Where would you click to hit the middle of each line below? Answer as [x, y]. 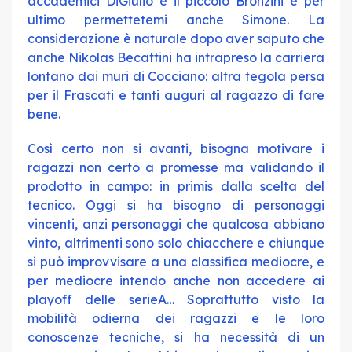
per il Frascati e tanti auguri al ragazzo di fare [176, 95]
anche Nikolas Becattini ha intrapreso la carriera [176, 57]
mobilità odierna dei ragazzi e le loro [176, 318]
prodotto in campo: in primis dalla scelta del [176, 186]
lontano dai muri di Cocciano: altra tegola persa [176, 76]
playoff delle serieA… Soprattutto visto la [176, 299]
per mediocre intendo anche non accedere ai [176, 280]
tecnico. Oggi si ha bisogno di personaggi [176, 205]
